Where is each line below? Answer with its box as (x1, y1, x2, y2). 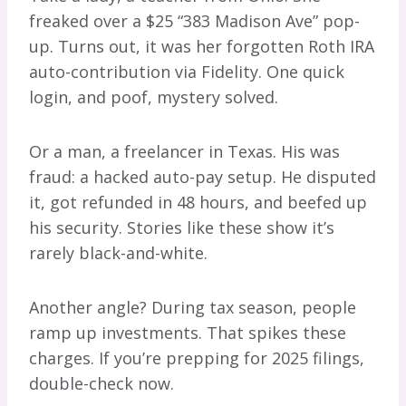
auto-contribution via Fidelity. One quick (29, 61, 344, 83)
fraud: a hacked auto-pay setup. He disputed (29, 166, 376, 188)
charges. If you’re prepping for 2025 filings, (29, 347, 364, 370)
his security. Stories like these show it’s (29, 217, 334, 239)
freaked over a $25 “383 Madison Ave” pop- (29, 10, 360, 33)
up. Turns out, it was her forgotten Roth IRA (29, 35, 374, 58)
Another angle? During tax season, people (29, 296, 356, 319)
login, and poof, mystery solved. (29, 86, 278, 109)
